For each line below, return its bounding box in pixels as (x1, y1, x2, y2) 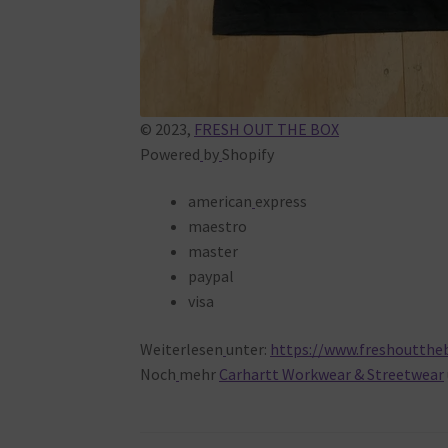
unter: (226, 339, 271, 360)
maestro (188, 216, 248, 237)
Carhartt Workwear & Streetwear (219, 364, 445, 385)
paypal (188, 266, 235, 287)
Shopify (222, 143, 275, 164)
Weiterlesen (140, 339, 224, 360)
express (255, 191, 308, 212)
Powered (140, 143, 201, 164)
